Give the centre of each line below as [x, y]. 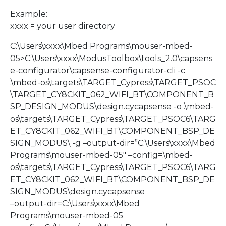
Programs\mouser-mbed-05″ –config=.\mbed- [101, 155]
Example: [29, 14]
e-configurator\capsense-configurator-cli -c [98, 71]
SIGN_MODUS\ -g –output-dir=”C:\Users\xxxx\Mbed [113, 143]
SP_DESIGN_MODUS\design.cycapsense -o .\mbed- [112, 107]
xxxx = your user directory [63, 26]
